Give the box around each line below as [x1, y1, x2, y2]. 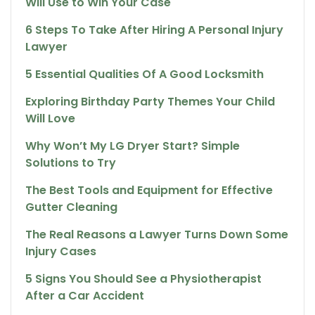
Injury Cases [25, 243, 96, 259]
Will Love [25, 110, 75, 127]
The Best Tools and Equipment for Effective [25, 181, 273, 198]
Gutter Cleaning [25, 198, 117, 215]
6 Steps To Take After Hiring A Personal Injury [25, 21, 283, 38]
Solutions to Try [25, 154, 116, 171]
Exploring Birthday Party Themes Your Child [25, 93, 275, 110]
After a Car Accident [25, 287, 144, 304]
